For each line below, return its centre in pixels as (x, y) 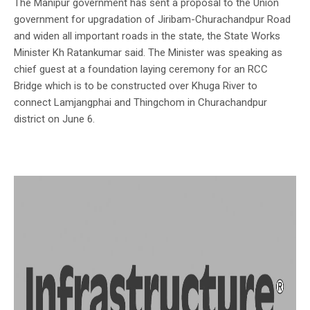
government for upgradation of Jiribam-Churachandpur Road (152, 19)
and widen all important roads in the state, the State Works (147, 36)
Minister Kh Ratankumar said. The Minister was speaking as (148, 52)
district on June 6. (54, 119)
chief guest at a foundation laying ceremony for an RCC (141, 69)
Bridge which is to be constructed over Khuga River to (136, 85)
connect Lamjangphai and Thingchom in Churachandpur (140, 102)
